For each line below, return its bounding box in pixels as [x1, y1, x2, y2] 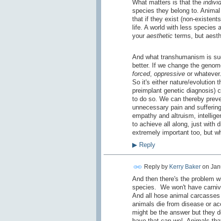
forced [132, 70, 150, 77]
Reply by [142, 163, 169, 170]
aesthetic [146, 32, 173, 39]
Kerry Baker [169, 163, 201, 170]
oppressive [153, 70, 185, 77]
